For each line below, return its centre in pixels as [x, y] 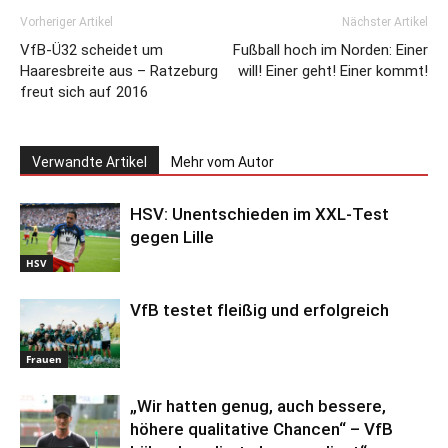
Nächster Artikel [385, 21]
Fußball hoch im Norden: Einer [330, 49]
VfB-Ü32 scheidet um [91, 49]
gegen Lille [172, 236]
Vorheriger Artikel [66, 21]
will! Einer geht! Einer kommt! [333, 70]
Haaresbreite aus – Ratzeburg [119, 70]
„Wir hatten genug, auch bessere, [258, 405]
